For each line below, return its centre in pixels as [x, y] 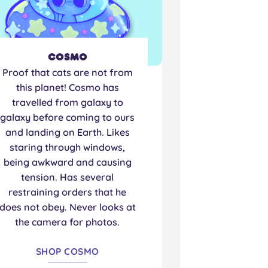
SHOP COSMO [67, 252]
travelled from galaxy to [67, 103]
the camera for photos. [68, 222]
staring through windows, [68, 147]
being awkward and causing [67, 162]
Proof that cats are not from [67, 73]
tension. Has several [68, 177]
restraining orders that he [68, 192]
